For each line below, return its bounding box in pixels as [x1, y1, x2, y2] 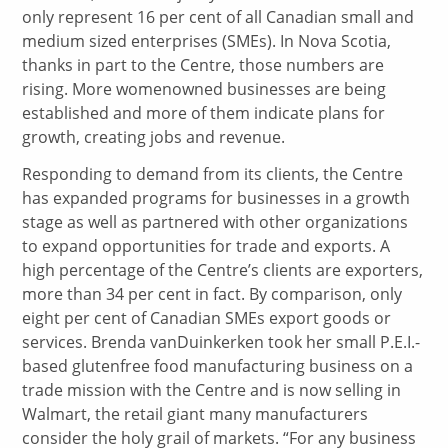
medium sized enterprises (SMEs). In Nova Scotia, [22, 30, 392, 53]
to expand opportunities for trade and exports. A [22, 235, 391, 258]
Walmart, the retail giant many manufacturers [22, 403, 369, 426]
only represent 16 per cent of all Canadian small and [22, 6, 415, 29]
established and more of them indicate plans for [22, 102, 386, 125]
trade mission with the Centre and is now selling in [22, 379, 402, 402]
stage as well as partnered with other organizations [22, 211, 409, 234]
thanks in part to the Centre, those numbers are [22, 54, 385, 77]
